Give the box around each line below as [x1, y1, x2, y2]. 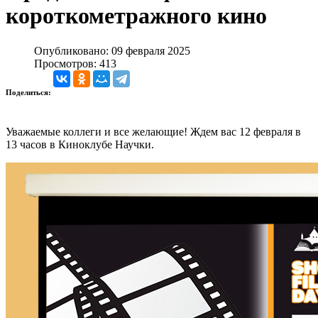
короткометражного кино [6, 3, 267, 29]
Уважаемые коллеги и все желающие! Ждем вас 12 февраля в [6, 125, 301, 138]
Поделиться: [6, 87, 53, 97]
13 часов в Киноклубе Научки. [6, 138, 154, 150]
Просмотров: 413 [34, 57, 116, 70]
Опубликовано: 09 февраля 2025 [34, 44, 190, 57]
